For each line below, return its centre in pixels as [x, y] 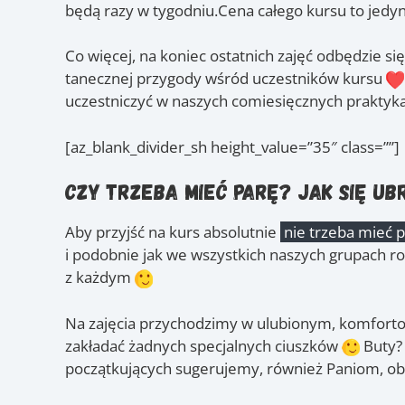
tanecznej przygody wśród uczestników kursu [226, 79]
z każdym [100, 278]
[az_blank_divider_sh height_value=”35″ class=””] [232, 146]
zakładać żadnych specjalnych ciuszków [203, 345]
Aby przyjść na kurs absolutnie [173, 232]
